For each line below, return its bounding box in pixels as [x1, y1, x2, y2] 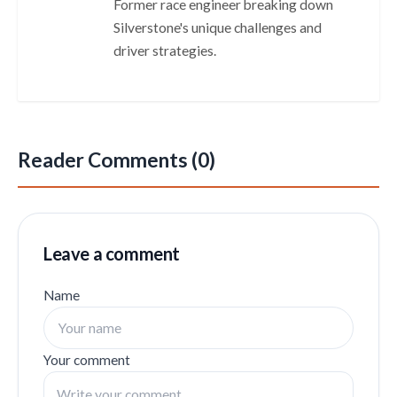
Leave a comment [43, 243, 180, 265]
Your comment [43, 352, 130, 369]
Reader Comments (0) [18, 148, 215, 173]
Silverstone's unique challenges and [113, 19, 322, 36]
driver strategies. [113, 43, 216, 59]
